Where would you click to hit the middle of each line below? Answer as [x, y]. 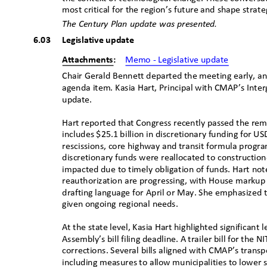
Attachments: [94, 60]
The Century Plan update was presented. [142, 24]
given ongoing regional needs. [122, 205]
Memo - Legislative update [179, 60]
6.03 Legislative [69, 41]
